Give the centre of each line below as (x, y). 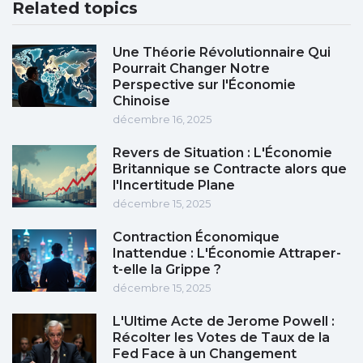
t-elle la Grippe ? (167, 270)
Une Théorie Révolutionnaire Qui (222, 53)
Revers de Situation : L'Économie (222, 153)
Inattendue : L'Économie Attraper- (227, 254)
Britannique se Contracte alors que (230, 169)
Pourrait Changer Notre (191, 69)
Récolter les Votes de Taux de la (221, 338)
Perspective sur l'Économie (204, 85)
